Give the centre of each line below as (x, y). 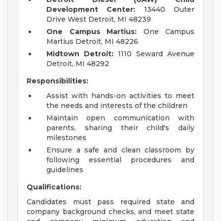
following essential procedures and (120, 160)
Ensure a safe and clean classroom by (120, 150)
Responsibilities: (57, 81)
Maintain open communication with (120, 118)
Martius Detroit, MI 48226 (92, 42)
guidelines (65, 170)
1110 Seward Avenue (154, 54)
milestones (66, 138)
